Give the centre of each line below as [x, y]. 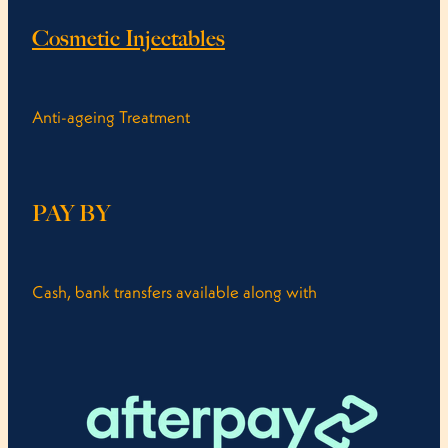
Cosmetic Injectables [128, 38]
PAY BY [71, 213]
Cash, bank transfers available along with [174, 291]
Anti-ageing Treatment [111, 116]
